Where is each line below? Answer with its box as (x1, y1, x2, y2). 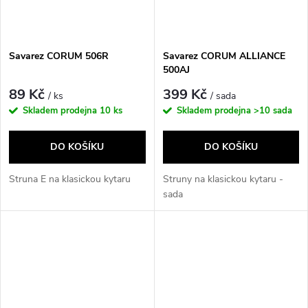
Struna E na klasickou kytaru (9, 172, 131, 186)
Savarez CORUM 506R (9, 49, 109, 63)
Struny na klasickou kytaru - (162, 172, 283, 186)
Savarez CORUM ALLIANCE (162, 49, 285, 63)
